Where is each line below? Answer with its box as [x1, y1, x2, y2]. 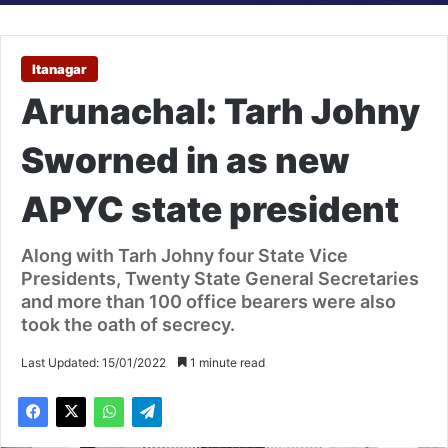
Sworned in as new [21, 139, 350, 182]
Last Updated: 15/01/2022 [21, 355, 166, 371]
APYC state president [21, 188, 399, 231]
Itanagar [32, 61, 87, 78]
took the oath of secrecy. [21, 314, 235, 336]
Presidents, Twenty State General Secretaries [21, 268, 419, 290]
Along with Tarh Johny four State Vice [21, 245, 348, 267]
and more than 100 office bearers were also [21, 291, 396, 313]
